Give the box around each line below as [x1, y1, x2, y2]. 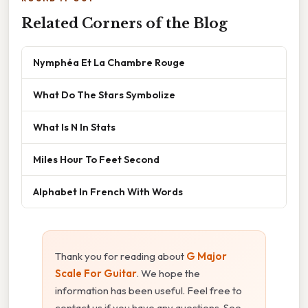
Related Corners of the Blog [21, 15, 228, 32]
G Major [186, 250, 227, 263]
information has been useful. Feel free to [55, 284, 242, 298]
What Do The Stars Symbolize [33, 88, 175, 102]
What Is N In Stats [33, 120, 115, 134]
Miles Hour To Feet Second [33, 153, 159, 166]
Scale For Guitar [55, 267, 137, 280]
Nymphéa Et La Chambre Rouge [33, 56, 185, 69]
